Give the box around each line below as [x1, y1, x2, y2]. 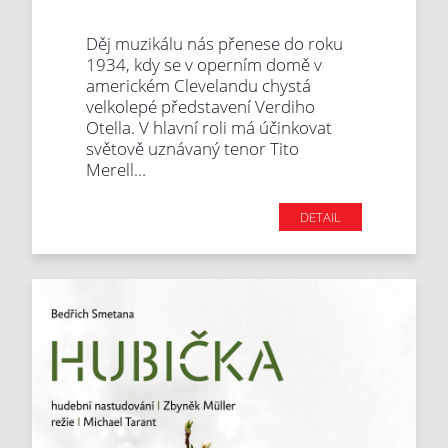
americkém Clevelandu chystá [86, 74, 312, 98]
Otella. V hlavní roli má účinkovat [86, 116, 333, 140]
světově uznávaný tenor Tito [86, 137, 300, 161]
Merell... [86, 158, 147, 182]
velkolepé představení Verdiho [86, 95, 316, 119]
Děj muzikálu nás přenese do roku [86, 32, 344, 56]
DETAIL [299, 208, 341, 227]
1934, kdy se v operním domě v [86, 53, 323, 77]
